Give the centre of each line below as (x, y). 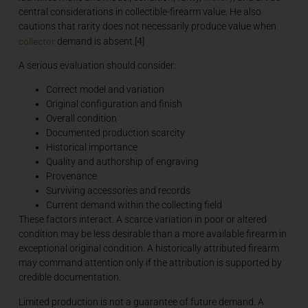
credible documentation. (69, 277)
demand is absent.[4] (99, 41)
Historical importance (91, 147)
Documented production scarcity (115, 133)
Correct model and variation (105, 90)
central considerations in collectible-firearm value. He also (140, 11)
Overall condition (81, 119)
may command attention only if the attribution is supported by (150, 263)
